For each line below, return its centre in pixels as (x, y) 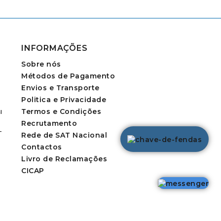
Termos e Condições (61, 112)
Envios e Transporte (60, 88)
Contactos (42, 147)
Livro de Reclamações (64, 159)
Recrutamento (49, 124)
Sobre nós (41, 64)
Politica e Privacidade (64, 100)
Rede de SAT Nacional (64, 135)
